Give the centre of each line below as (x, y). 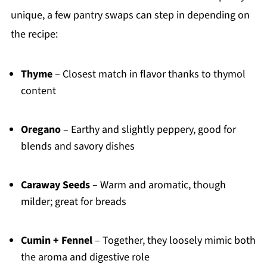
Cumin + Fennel (56, 240)
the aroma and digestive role (85, 257)
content (38, 91)
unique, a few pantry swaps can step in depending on (130, 15)
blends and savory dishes (77, 146)
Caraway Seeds (55, 185)
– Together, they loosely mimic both (174, 240)
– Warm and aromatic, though (158, 185)
